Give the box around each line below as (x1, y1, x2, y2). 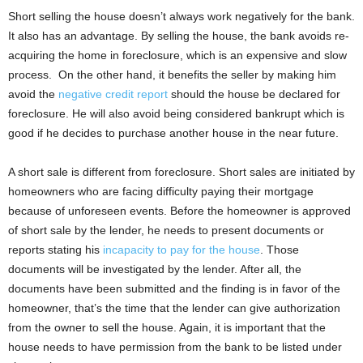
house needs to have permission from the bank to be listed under (8, 340, 342, 353)
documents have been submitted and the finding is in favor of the (8, 281, 340, 295)
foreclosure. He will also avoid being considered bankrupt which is (8, 106, 344, 120)
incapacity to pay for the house (103, 242, 260, 256)
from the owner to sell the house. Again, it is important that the (8, 320, 326, 334)
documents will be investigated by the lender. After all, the (8, 262, 301, 275)
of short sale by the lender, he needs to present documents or (8, 223, 324, 237)
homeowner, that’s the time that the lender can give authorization (8, 301, 340, 314)
